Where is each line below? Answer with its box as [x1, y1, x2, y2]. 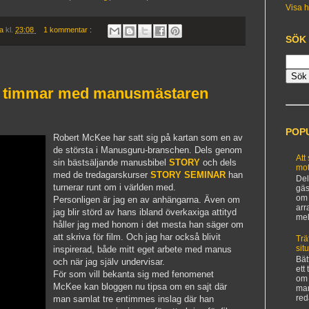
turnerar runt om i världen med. [53, 182, 176, 193]
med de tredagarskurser [53, 170, 150, 181]
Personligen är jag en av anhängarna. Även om [53, 195, 240, 206]
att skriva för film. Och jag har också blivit [53, 232, 221, 243]
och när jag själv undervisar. [53, 257, 165, 268]
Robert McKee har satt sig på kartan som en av [53, 132, 243, 143]
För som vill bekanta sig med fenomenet [53, 269, 214, 280]
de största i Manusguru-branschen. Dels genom [53, 145, 242, 156]
